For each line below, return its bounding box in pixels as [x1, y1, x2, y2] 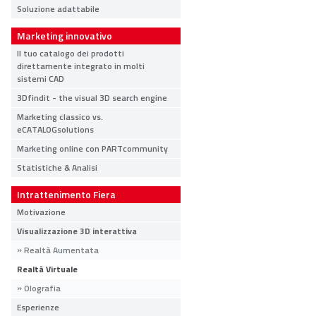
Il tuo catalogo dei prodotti [17, 47, 124, 59]
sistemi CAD [17, 73, 64, 85]
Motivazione [17, 206, 66, 218]
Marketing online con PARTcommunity [17, 142, 168, 154]
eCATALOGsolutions [17, 123, 94, 135]
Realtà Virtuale [17, 263, 78, 275]
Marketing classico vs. [17, 111, 103, 123]
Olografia [24, 282, 61, 294]
